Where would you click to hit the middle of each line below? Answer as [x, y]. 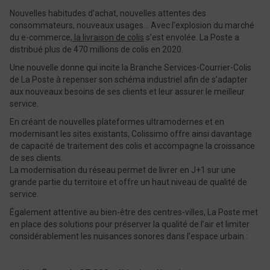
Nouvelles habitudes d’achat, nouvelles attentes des [108, 13]
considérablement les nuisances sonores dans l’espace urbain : [130, 236]
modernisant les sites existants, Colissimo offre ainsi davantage [131, 134]
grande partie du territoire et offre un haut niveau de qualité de [128, 182]
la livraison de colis [108, 37]
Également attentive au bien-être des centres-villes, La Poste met [134, 212]
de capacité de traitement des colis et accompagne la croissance [132, 146]
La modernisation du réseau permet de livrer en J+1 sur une [123, 170]
